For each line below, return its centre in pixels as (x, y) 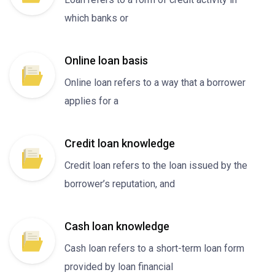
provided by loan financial (119, 267)
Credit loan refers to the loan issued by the (156, 165)
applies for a (91, 101)
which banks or (96, 18)
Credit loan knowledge (120, 143)
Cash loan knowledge (117, 226)
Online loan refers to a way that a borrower (155, 83)
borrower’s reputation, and (120, 184)
